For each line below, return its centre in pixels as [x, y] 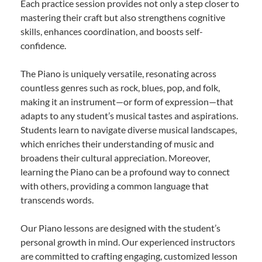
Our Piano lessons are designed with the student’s [120, 228]
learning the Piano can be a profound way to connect [125, 172]
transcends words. [57, 200]
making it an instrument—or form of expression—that [127, 102]
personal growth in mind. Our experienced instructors [128, 242]
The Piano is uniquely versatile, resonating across [118, 74]
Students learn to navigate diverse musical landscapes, [129, 130]
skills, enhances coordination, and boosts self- [112, 32]
